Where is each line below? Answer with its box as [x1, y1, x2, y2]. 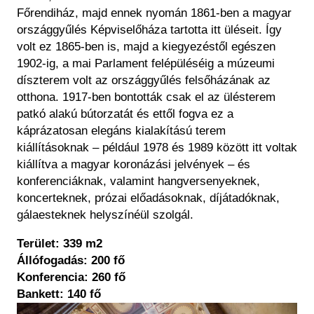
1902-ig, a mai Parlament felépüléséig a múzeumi [17, 57, 275, 71]
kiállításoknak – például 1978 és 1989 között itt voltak [17, 141, 297, 155]
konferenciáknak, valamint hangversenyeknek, [17, 175, 260, 189]
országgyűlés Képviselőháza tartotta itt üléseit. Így [17, 23, 282, 37]
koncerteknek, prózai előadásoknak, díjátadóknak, [17, 191, 280, 205]
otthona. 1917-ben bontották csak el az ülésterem [17, 90, 275, 104]
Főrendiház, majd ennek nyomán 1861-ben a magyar [17, 6, 292, 20]
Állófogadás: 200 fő [17, 254, 125, 268]
